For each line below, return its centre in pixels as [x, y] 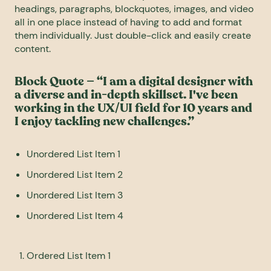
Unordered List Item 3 [75, 195]
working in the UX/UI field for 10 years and [133, 108]
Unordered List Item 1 [73, 154]
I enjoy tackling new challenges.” [104, 121]
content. [33, 48]
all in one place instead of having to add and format [128, 22]
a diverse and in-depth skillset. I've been [126, 94]
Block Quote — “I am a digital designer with [134, 81]
